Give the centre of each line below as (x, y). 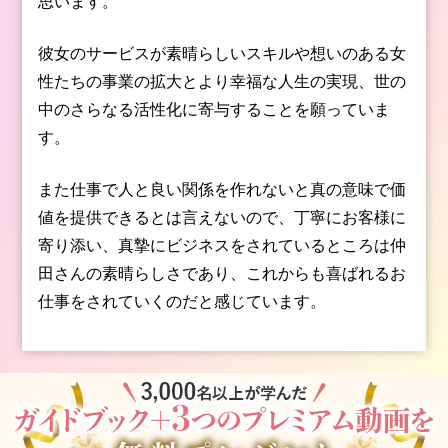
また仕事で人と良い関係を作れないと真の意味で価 (222, 188)
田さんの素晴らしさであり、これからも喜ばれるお (222, 272)
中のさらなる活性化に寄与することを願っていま (214, 108)
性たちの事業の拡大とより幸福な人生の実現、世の (222, 80)
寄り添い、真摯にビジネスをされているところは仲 (222, 244)
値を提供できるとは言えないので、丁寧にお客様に (222, 216)
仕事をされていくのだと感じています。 (182, 300)
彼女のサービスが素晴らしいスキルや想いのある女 (222, 52)
